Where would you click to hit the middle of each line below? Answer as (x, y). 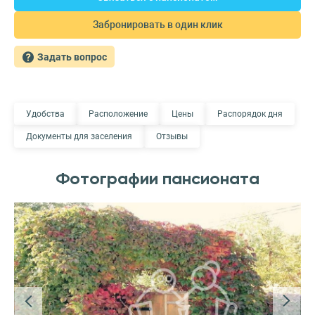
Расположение (118, 114)
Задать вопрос (72, 57)
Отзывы (172, 137)
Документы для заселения (79, 137)
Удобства (45, 114)
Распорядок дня (250, 114)
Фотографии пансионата (157, 179)
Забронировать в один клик (157, 25)
